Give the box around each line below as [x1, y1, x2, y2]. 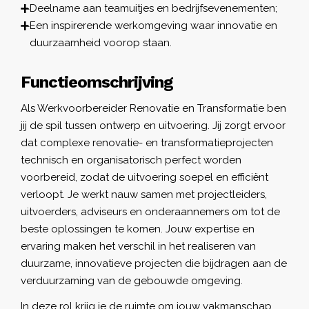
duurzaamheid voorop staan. [30, 36, 172, 49]
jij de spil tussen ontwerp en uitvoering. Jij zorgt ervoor [21, 119, 286, 132]
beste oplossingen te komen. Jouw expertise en [21, 222, 255, 235]
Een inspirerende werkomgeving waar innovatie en [30, 19, 277, 32]
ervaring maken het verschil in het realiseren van [21, 239, 256, 252]
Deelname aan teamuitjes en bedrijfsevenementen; [30, 1, 277, 14]
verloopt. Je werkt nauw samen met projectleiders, [21, 188, 267, 201]
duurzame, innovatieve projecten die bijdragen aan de [21, 257, 287, 270]
